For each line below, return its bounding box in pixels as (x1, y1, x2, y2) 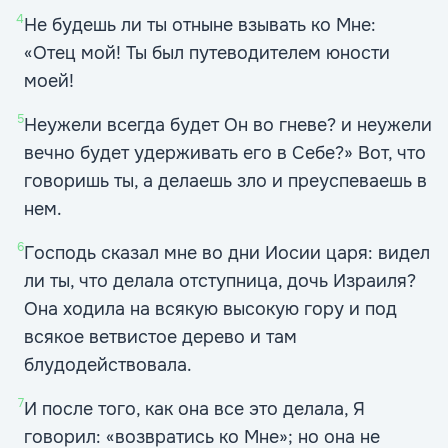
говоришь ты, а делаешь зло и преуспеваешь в (24, 170, 427, 192)
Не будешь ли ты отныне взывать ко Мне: (24, 14, 376, 36)
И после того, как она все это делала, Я (24, 398, 365, 420)
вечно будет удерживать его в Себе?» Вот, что (24, 142, 426, 164)
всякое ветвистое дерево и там (24, 326, 297, 348)
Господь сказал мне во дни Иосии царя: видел (24, 242, 430, 264)
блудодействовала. (24, 354, 192, 376)
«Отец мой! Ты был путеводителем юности (24, 42, 390, 64)
